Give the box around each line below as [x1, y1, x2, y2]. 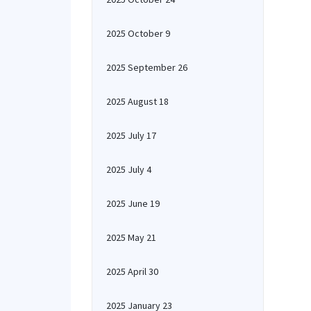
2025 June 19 [106, 197, 160, 210]
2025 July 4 [106, 163, 151, 176]
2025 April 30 [106, 265, 158, 278]
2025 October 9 [106, 27, 170, 40]
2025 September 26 [106, 61, 187, 74]
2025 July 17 [106, 129, 156, 142]
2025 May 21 [106, 231, 156, 244]
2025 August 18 [106, 95, 169, 108]
